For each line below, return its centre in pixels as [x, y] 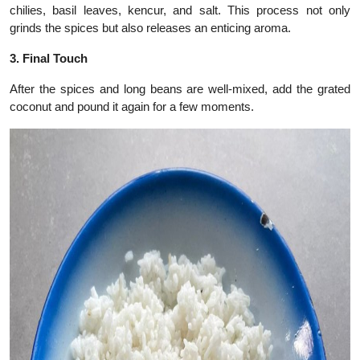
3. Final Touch [49, 59]
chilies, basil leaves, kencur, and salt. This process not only [180, 10]
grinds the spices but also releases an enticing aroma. [150, 28]
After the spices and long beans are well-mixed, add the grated [180, 89]
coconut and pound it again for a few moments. [132, 107]
